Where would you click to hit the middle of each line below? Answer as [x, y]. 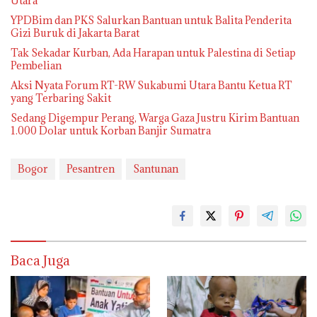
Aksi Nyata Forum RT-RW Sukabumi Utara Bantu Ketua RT [151, 85]
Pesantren [91, 168]
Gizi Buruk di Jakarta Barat [75, 33]
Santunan [156, 168]
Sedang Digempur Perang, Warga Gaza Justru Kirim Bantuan [155, 117]
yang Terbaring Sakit [61, 98]
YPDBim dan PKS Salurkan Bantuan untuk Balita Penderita [151, 20]
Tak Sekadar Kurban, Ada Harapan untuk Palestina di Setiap [153, 52]
